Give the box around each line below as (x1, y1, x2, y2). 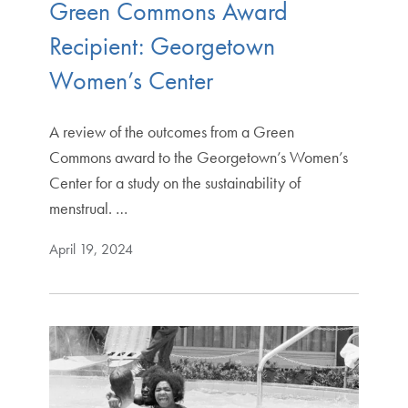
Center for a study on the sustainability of (48, 171, 301, 193)
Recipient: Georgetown (48, 29, 275, 62)
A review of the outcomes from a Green (48, 120, 294, 142)
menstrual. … (48, 197, 127, 219)
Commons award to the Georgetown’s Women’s (48, 146, 348, 168)
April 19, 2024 (48, 239, 133, 259)
